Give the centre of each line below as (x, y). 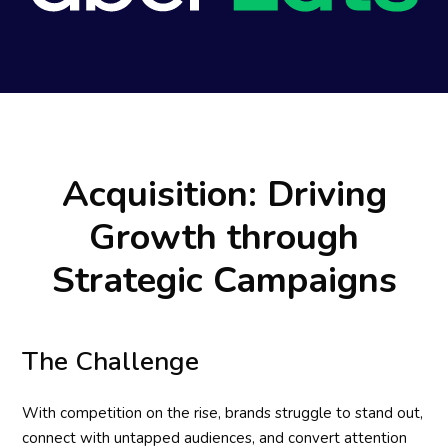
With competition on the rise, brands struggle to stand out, (223, 412)
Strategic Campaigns (224, 280)
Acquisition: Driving (224, 194)
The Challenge (111, 361)
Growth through (224, 237)
